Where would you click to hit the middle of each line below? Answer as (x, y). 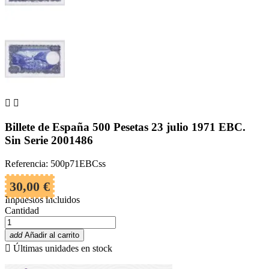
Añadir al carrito (52, 235)
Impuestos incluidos (42, 199)
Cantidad (22, 210)
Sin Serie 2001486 (49, 141)
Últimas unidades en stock (62, 248)
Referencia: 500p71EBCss (55, 163)
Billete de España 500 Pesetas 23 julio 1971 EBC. (125, 127)
